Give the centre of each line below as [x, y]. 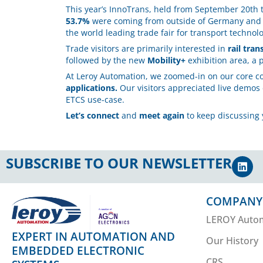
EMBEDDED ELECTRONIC [78, 250]
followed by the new [107, 60]
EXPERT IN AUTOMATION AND [93, 236]
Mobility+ [166, 60]
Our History [232, 241]
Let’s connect [92, 116]
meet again [162, 116]
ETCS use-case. [95, 100]
